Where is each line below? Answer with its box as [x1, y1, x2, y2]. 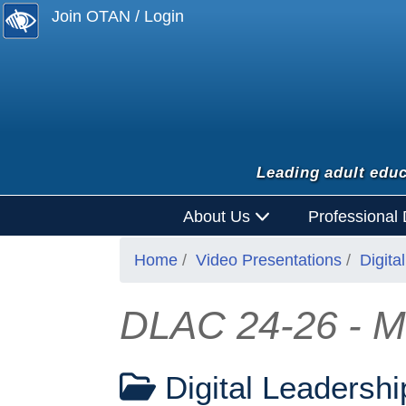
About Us [182, 207, 255, 226]
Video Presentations [196, 251, 342, 270]
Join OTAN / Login [52, 7, 185, 25]
